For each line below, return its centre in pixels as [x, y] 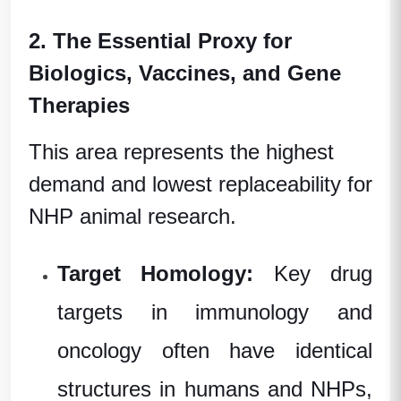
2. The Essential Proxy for [160, 40]
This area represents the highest [181, 151]
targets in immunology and [215, 311]
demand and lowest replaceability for [200, 183]
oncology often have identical [215, 350]
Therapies [79, 105]
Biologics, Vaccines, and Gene [185, 73]
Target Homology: [166, 273]
